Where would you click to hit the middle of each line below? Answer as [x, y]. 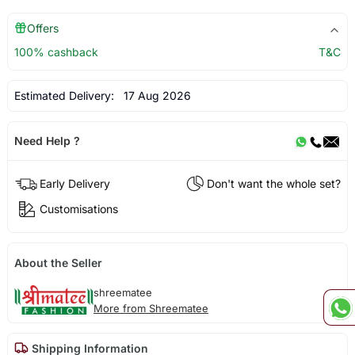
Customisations [78, 209]
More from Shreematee [151, 308]
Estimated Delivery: [65, 96]
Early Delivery [74, 184]
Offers [42, 29]
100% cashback [56, 52]
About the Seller [58, 262]
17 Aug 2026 [154, 96]
